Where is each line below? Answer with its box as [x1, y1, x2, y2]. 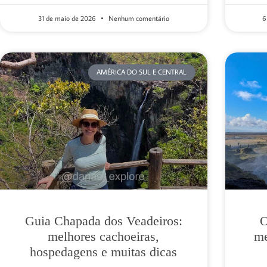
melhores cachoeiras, [48, 228, 160, 244]
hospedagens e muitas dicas [30, 244, 178, 259]
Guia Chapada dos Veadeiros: [24, 213, 182, 228]
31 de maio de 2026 [38, 14, 98, 23]
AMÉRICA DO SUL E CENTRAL [97, 67, 187, 77]
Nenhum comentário [106, 14, 169, 23]
